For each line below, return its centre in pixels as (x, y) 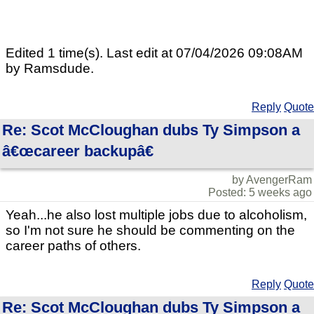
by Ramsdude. (50, 69)
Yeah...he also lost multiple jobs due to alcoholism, (156, 215)
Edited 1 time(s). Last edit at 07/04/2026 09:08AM (154, 53)
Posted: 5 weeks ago (260, 193)
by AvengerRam (272, 180)
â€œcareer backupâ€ (78, 151)
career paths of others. (73, 246)
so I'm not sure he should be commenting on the (150, 231)
